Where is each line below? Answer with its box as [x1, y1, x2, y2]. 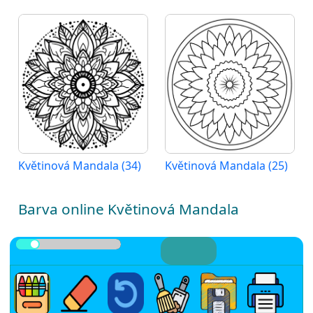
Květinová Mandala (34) [18, 158, 141, 174]
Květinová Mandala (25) [165, 158, 288, 174]
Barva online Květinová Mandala [18, 199, 239, 219]
